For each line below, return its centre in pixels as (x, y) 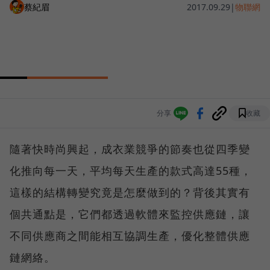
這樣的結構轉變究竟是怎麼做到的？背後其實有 (130, 193)
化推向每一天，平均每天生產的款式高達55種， (131, 171)
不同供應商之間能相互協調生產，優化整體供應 (130, 236)
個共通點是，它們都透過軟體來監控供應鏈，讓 (130, 214)
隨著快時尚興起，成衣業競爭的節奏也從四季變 (130, 149)
